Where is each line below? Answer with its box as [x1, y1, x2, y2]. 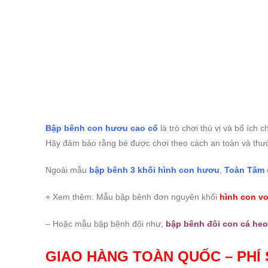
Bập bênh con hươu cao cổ [45, 123, 158, 133]
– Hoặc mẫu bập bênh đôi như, [45, 219, 166, 229]
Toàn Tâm [224, 165, 264, 175]
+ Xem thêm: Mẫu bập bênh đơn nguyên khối [45, 192, 220, 202]
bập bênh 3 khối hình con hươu [89, 165, 220, 175]
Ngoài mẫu [45, 165, 89, 175]
